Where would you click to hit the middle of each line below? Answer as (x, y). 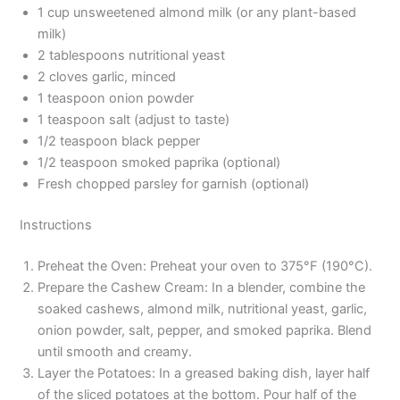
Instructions (56, 225)
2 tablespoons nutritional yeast (132, 56)
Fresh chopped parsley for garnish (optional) (174, 184)
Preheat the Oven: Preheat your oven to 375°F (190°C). (205, 267)
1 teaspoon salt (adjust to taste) (134, 120)
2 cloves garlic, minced (107, 77)
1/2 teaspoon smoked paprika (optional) (159, 163)
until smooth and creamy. (115, 352)
